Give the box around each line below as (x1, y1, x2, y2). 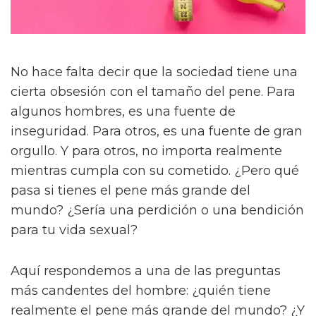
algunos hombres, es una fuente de (11, 104, 236, 120)
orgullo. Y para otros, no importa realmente (11, 143, 282, 159)
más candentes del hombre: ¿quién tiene (11, 283, 271, 299)
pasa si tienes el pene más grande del (11, 183, 250, 199)
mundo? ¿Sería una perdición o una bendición (11, 202, 304, 219)
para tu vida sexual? (11, 222, 138, 238)
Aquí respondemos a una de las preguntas (11, 263, 281, 279)
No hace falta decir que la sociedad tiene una (11, 64, 298, 80)
